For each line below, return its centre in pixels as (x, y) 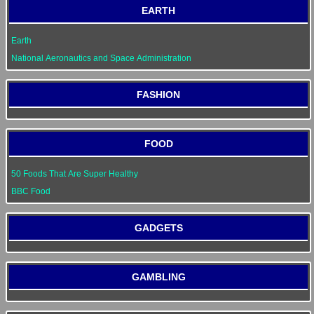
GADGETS (158, 228)
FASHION (158, 95)
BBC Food (31, 191)
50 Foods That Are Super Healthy (75, 174)
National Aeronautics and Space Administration (101, 58)
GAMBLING (158, 277)
